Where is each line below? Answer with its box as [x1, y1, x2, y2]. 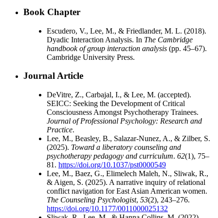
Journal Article [23, 71, 83, 81]
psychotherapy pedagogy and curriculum [47, 152, 173, 161]
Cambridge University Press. [47, 53, 135, 61]
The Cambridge [144, 35, 193, 44]
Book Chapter [23, 6, 80, 17]
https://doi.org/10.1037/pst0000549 [58, 161, 166, 169]
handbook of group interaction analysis [47, 44, 167, 53]
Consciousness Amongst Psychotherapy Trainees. [47, 108, 199, 117]
